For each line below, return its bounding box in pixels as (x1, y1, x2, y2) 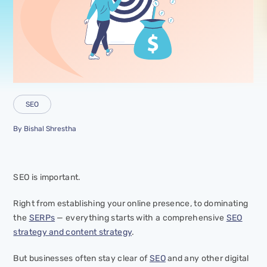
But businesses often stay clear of (13, 253, 150, 263)
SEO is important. (13, 172, 81, 182)
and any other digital (165, 253, 249, 263)
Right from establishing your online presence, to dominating (13, 198, 249, 209)
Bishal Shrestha (24, 124, 77, 133)
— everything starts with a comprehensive (55, 212, 226, 223)
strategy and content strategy (13, 226, 132, 237)
